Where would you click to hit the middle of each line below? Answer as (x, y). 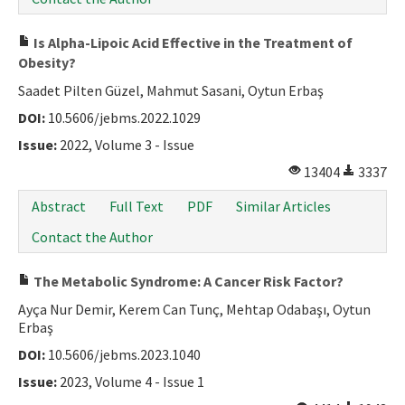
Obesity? (47, 62)
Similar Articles (283, 206)
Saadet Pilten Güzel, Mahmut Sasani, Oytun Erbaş (171, 90)
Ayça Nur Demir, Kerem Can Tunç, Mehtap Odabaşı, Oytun (194, 309)
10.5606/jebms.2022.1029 (123, 118)
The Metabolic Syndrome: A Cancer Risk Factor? (187, 281)
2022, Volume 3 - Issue (126, 145)
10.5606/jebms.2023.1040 (123, 354)
